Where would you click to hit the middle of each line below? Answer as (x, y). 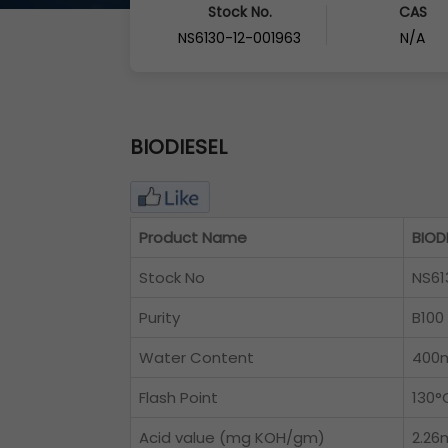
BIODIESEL (178, 147)
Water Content (196, 357)
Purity (159, 317)
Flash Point (178, 397)
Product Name (193, 237)
